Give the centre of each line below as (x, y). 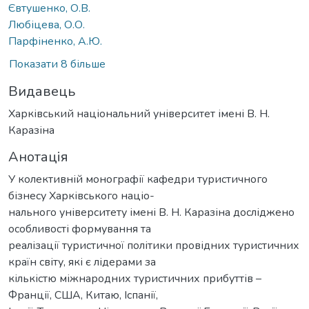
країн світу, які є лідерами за (82, 262)
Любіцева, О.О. (47, 24)
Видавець (42, 91)
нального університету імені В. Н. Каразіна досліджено (151, 212)
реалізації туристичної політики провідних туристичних (154, 245)
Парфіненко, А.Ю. (55, 41)
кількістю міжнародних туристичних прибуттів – (135, 278)
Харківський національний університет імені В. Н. (139, 113)
